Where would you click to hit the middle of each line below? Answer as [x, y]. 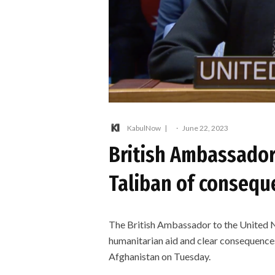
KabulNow [144, 128]
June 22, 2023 [205, 128]
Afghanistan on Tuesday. [160, 257]
